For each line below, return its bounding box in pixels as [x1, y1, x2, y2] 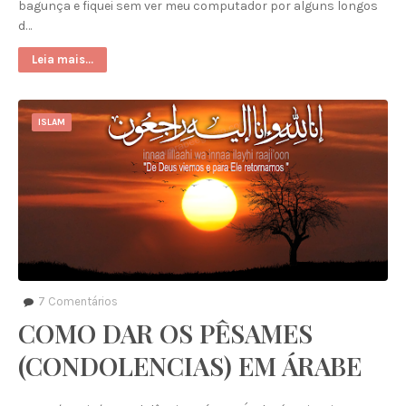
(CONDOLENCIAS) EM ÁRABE [18, 349, 362, 382]
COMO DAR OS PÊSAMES [18, 316, 313, 350]
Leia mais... [32, 53, 93, 66]
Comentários [45, 295, 118, 308]
